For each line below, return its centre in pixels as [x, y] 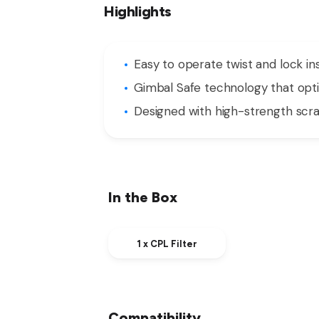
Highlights [138, 11]
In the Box [143, 197]
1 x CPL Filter [167, 244]
